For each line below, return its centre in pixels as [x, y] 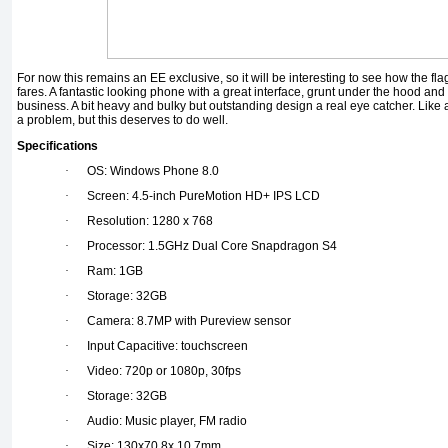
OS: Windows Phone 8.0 [153, 171]
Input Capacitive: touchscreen [167, 346]
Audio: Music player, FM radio [167, 421]
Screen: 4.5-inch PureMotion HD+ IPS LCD [203, 196]
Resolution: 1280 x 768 [150, 221]
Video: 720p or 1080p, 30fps [164, 371]
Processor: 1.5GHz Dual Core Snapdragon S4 [212, 246]
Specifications [57, 146]
